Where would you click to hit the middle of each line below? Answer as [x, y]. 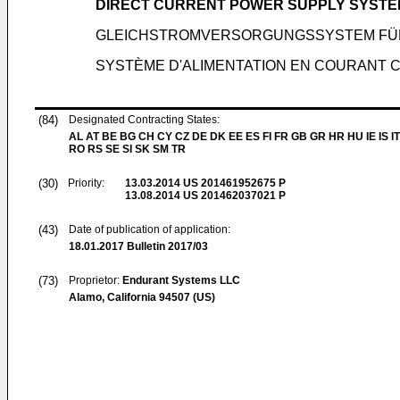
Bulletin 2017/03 [166, 246]
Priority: [86, 183]
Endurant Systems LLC [181, 280]
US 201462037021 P [233, 196]
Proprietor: [96, 280]
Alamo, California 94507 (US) [142, 297]
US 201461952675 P [233, 183]
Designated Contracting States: [144, 120]
